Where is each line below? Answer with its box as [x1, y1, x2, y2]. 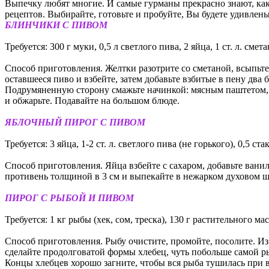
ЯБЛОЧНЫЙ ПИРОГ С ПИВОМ [5, 116, 145, 127]
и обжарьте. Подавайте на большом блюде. [5, 95, 180, 106]
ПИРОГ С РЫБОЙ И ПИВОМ [5, 192, 134, 203]
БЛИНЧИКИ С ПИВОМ [5, 19, 107, 30]
